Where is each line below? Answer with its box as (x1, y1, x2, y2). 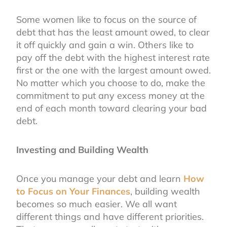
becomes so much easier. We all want (16, 198, 177, 210)
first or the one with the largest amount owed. (16, 64, 211, 76)
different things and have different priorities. (16, 210, 204, 222)
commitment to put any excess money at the (16, 89, 205, 101)
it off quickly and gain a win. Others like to (16, 39, 194, 51)
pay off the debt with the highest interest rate (16, 51, 210, 63)
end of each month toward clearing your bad (16, 102, 207, 114)
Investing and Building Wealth (16, 143, 148, 156)
